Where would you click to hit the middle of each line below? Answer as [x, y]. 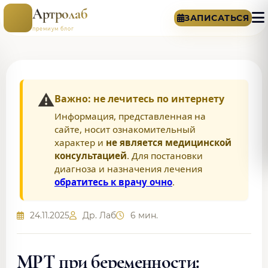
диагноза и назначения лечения [128, 169]
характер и [80, 142]
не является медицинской [169, 142]
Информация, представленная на [130, 116]
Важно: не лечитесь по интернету [139, 99]
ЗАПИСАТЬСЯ [217, 18]
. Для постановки [165, 156]
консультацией [91, 156]
